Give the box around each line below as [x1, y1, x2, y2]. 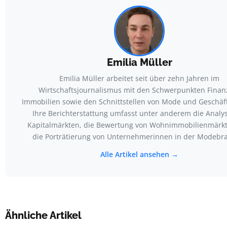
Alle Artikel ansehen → [100, 149, 178, 159]
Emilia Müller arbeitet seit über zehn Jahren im [59, 73, 219, 83]
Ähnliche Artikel [5, 209, 82, 221]
